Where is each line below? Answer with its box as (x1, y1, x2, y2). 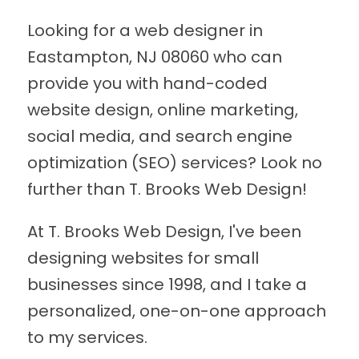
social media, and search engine (26, 125, 292, 148)
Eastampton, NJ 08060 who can (26, 46, 282, 69)
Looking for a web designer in (26, 19, 263, 42)
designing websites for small (26, 247, 259, 270)
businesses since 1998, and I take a (26, 273, 307, 296)
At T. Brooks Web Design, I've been (26, 220, 301, 244)
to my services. (26, 326, 147, 349)
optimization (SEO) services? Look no (26, 151, 322, 175)
